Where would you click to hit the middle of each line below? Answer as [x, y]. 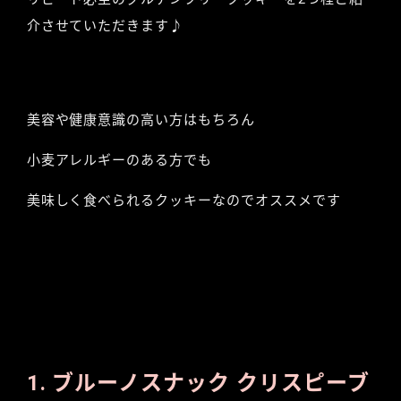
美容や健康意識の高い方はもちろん [141, 119]
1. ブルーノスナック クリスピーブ [198, 383]
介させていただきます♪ [105, 26]
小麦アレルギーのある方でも [119, 160]
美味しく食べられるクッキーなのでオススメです [183, 200]
